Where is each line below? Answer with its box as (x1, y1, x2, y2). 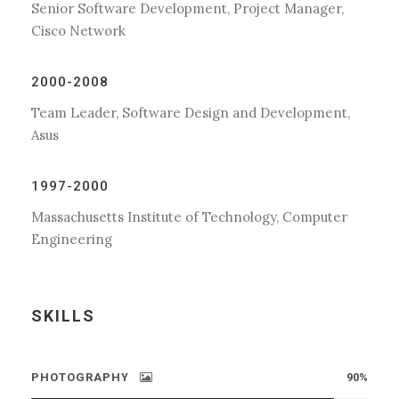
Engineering (31, 231, 112, 248)
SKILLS (31, 306, 95, 326)
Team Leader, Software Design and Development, (31, 104, 350, 122)
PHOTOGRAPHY (31, 370, 129, 385)
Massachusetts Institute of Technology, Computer (31, 208, 347, 226)
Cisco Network (31, 22, 126, 40)
